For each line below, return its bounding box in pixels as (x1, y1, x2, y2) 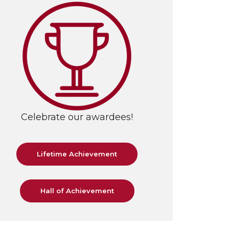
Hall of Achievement (40, 186, 114, 195)
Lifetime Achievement (37, 150, 118, 158)
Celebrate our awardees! (21, 111, 133, 123)
